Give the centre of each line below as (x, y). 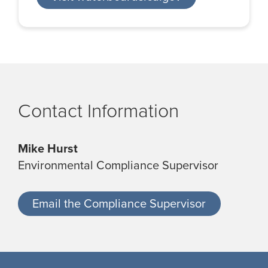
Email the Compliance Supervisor (119, 204)
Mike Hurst (48, 148)
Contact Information (98, 110)
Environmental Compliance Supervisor (120, 165)
